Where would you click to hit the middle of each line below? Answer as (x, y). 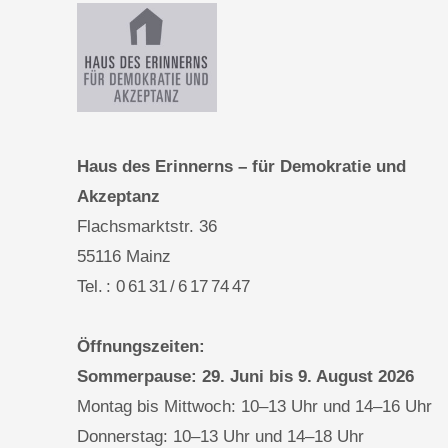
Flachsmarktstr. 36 (147, 226)
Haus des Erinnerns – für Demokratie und (241, 166)
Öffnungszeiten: (141, 346)
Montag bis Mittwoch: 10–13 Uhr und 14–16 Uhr (254, 406)
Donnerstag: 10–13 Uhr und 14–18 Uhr (220, 436)
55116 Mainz (124, 256)
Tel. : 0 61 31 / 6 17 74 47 (163, 286)
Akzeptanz (118, 196)
